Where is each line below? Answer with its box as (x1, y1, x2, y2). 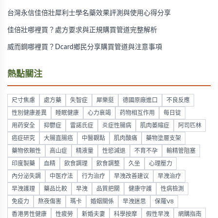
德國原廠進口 (123, 97, 158, 103)
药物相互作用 (120, 110, 155, 116)
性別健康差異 (12, 110, 47, 116)
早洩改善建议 (114, 173, 149, 179)
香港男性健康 (12, 211, 47, 217)
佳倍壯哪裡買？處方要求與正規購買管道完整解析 (7, 27, 157, 34)
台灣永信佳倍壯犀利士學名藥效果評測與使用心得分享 (7, 10, 171, 17)
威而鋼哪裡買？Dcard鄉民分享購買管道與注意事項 (7, 44, 162, 51)
